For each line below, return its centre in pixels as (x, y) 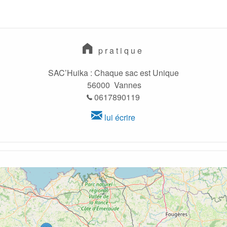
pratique (119, 51)
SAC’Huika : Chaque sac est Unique (113, 73)
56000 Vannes (113, 85)
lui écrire (119, 118)
